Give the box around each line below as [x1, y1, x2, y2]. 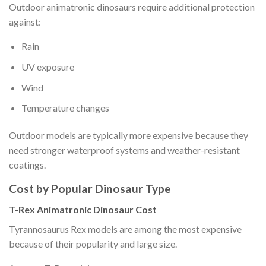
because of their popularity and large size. [9, 237, 177, 249]
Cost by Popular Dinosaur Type [9, 181, 171, 195]
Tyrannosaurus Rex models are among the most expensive [9, 223, 242, 235]
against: [9, 16, 41, 28]
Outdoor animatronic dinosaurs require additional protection [9, 1, 255, 13]
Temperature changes [21, 102, 109, 114]
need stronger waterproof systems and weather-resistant [9, 144, 240, 156]
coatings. [9, 159, 46, 170]
